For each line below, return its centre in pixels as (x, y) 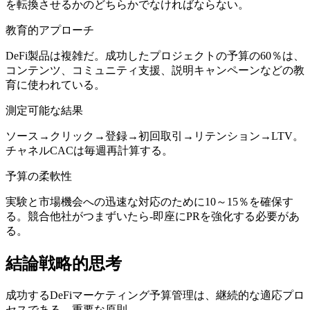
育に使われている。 (55, 85)
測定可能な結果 (44, 111)
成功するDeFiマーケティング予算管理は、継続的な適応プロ (155, 295)
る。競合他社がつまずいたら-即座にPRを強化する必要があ (153, 217)
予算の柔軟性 (39, 176)
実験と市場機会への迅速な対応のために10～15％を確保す (149, 202)
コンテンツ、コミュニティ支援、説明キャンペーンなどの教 (155, 71)
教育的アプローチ (50, 30)
